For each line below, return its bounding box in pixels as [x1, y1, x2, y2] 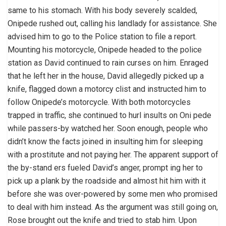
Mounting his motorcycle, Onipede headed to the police [8, 44, 202, 54]
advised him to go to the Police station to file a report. [8, 31, 197, 41]
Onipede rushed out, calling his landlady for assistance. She [8, 18, 217, 28]
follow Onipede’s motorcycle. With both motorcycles [8, 97, 191, 107]
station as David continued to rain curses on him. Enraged [8, 58, 208, 68]
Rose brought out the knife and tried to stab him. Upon [8, 215, 197, 225]
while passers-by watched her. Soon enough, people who [8, 123, 208, 133]
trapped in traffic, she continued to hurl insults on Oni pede [8, 110, 211, 120]
